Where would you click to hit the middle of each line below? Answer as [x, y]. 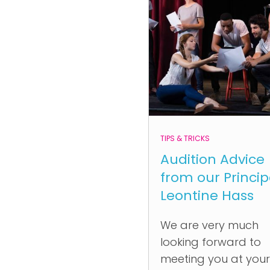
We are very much [209, 225]
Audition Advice [212, 159]
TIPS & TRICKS [185, 138]
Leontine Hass [207, 196]
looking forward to [211, 242]
